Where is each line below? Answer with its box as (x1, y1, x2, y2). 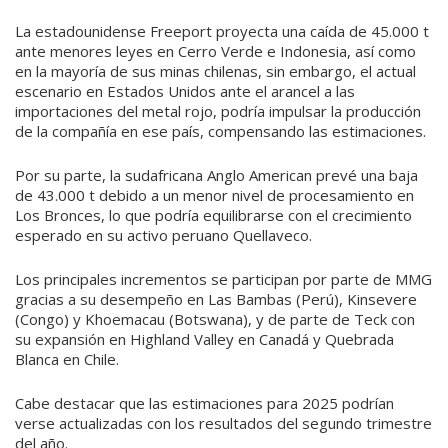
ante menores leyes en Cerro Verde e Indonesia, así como (15, 41, 416, 61)
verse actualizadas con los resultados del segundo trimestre (15, 413, 432, 433)
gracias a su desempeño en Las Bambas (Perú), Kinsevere (15, 289, 417, 309)
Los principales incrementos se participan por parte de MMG (15, 269, 432, 289)
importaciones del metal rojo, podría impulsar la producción (15, 101, 421, 121)
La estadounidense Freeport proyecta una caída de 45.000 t (15, 21, 429, 41)
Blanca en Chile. (15, 349, 119, 369)
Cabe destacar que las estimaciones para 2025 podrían (15, 393, 394, 413)
